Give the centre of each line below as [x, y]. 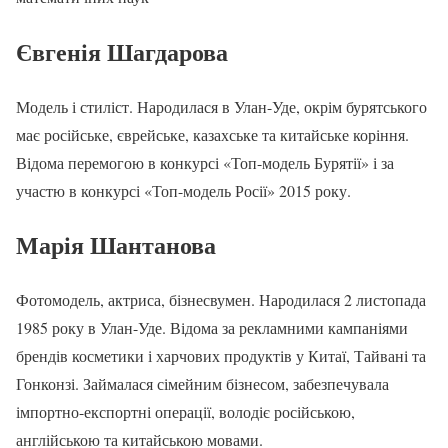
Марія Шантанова [116, 245]
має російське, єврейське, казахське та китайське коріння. [212, 134]
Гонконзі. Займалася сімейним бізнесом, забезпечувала [202, 384]
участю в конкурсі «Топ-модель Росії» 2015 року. [183, 190]
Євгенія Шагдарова [122, 51]
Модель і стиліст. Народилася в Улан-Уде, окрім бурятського [221, 106]
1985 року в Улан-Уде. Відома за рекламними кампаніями [212, 328]
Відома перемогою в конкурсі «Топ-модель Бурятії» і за [205, 162]
